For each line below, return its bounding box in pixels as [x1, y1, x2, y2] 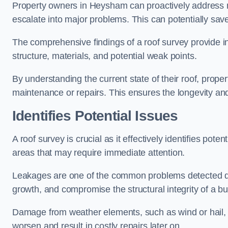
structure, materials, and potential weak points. [12, 50, 197, 61]
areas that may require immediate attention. [12, 147, 185, 158]
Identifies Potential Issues [12, 107, 178, 124]
